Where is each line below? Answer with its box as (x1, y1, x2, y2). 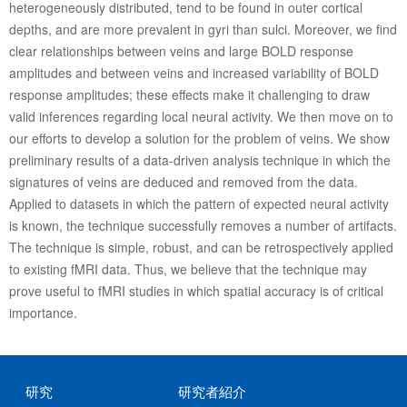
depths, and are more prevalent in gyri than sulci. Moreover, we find (8, 20, 397, 39)
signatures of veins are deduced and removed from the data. (8, 173, 358, 192)
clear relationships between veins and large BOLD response (8, 42, 353, 61)
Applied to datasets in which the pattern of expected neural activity (8, 194, 389, 213)
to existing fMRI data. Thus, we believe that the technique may (8, 260, 367, 279)
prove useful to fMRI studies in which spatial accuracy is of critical (8, 282, 383, 301)
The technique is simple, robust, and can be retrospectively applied (8, 238, 393, 257)
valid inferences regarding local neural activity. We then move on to (8, 107, 393, 126)
